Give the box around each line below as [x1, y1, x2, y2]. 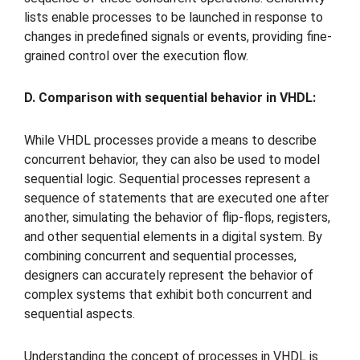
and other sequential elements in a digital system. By [24, 229, 322, 245]
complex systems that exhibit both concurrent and [24, 287, 312, 303]
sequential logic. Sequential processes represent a [24, 171, 310, 187]
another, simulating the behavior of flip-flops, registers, [24, 210, 330, 226]
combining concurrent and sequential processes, [24, 248, 297, 264]
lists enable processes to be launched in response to [24, 9, 323, 25]
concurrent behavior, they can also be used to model [24, 152, 320, 168]
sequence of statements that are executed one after [24, 190, 329, 207]
